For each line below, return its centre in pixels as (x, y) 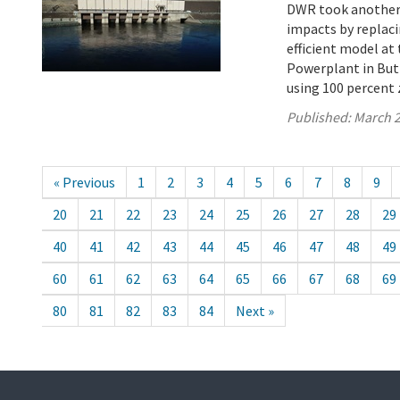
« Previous (84, 183)
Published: (321, 117)
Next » (255, 311)
